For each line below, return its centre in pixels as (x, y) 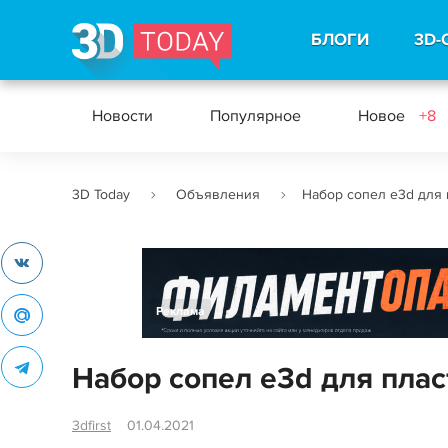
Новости (122, 116)
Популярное (255, 116)
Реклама (180, 311)
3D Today (101, 194)
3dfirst (91, 425)
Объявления (218, 194)
